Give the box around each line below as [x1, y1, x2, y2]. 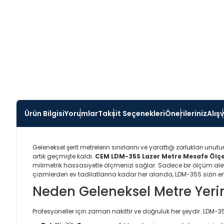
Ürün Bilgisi [24, 108, 64, 118]
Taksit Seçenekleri [98, 108, 165, 118]
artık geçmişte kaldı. [32, 152, 95, 160]
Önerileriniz [165, 108, 207, 118]
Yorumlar [64, 108, 98, 118]
